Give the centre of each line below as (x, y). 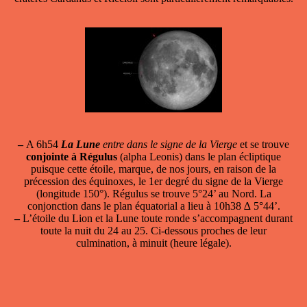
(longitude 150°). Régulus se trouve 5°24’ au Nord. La (153, 194)
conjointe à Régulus (72, 157)
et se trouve (265, 145)
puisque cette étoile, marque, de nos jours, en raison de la (153, 169)
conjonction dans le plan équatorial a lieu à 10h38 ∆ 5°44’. (153, 206)
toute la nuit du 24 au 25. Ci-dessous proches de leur (153, 231)
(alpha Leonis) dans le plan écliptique (199, 157)
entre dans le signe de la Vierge (170, 145)
